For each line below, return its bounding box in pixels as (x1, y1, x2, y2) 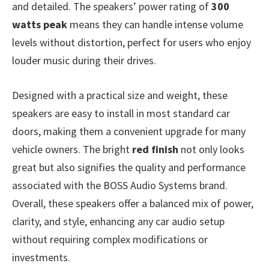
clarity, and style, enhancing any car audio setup (12, 214, 225, 229)
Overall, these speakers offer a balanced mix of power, (12, 196, 253, 211)
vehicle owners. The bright (12, 142, 132, 157)
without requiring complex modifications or (12, 232, 208, 247)
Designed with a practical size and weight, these (12, 88, 228, 103)
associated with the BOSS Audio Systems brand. (12, 178, 228, 193)
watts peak (12, 17, 67, 32)
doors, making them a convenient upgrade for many (12, 124, 246, 139)
